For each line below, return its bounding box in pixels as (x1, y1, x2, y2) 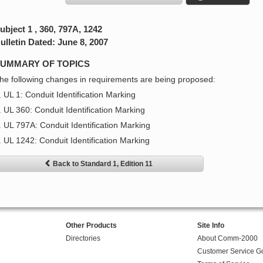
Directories (65, 234, 100, 243)
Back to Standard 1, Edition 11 (53, 160, 153, 168)
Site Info (197, 221, 224, 230)
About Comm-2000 (197, 234, 258, 243)
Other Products (65, 221, 117, 230)
